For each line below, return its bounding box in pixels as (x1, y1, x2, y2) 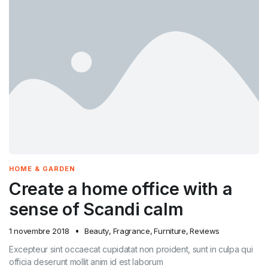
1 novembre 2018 (9, 226, 69, 236)
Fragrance (112, 226, 150, 236)
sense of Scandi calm (9, 199, 184, 220)
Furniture (154, 226, 186, 236)
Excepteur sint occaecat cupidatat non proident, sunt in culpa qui (9, 244, 253, 255)
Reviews (190, 226, 220, 236)
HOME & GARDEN (9, 165, 75, 173)
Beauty (84, 226, 109, 236)
